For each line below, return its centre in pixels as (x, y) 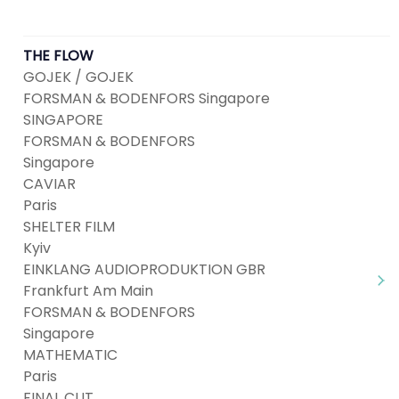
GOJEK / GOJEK (78, 77)
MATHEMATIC (70, 355)
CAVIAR (49, 184)
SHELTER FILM (69, 227)
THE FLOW (58, 56)
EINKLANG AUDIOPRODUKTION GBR (144, 269)
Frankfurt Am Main (88, 291)
